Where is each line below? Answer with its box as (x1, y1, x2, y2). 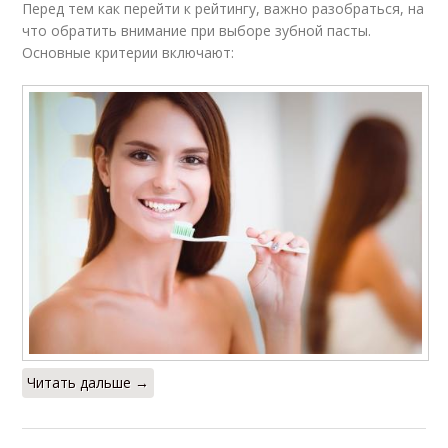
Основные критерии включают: (22, 43, 235, 63)
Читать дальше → (27, 372, 150, 392)
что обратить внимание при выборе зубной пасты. (22, 21, 372, 41)
